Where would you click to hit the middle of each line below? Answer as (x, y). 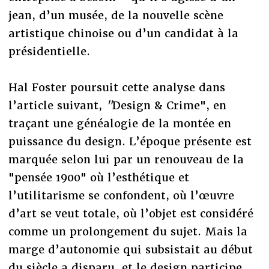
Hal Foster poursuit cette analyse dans (116, 87)
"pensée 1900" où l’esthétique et (98, 177)
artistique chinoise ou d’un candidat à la (123, 33)
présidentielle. (49, 51)
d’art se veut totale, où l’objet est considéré (131, 213)
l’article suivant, (55, 105)
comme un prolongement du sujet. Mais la (128, 231)
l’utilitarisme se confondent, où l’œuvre (121, 195)
